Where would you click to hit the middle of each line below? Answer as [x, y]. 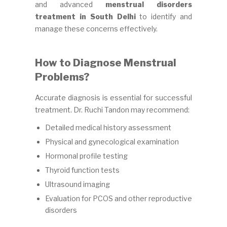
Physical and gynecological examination [112, 141]
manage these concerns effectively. [96, 28]
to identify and [164, 16]
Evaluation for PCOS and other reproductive [119, 198]
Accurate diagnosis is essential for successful [113, 97]
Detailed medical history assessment [108, 127]
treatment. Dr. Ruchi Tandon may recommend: [112, 109]
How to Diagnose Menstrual [106, 63]
